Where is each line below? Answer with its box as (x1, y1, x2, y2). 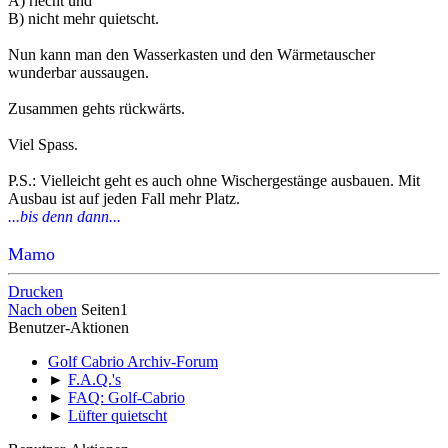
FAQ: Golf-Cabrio (68, 389, 185, 407)
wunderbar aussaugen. (8, 64, 149, 82)
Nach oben (8, 301, 77, 319)
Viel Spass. (8, 136, 78, 154)
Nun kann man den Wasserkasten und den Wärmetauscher (8, 46, 375, 64)
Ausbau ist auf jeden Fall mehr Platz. (8, 190, 240, 208)
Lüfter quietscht (68, 407, 167, 425)
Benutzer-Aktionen (8, 319, 129, 337)
